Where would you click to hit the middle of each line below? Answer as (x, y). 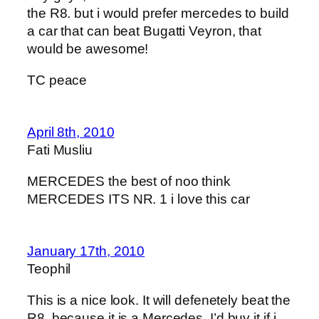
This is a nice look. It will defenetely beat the (159, 300)
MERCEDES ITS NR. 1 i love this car (138, 199)
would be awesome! (88, 49)
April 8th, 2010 (71, 132)
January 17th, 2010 (86, 251)
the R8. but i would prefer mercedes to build (158, 14)
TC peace (57, 80)
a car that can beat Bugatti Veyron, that (144, 31)
